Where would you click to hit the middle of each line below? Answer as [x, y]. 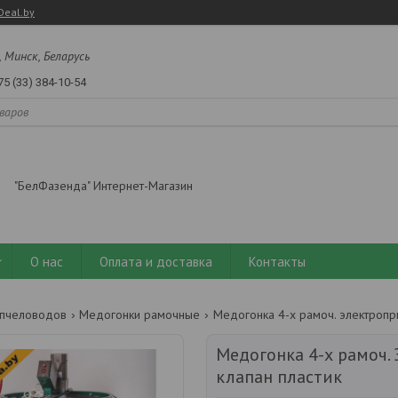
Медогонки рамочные [140, 315]
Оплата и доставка [156, 261]
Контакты [277, 261]
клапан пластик [279, 377]
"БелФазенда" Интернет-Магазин [103, 186]
